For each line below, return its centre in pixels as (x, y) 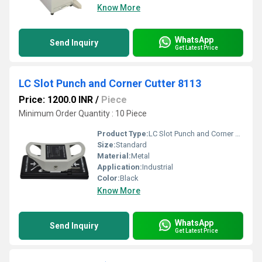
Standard (131, 145)
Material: (114, 156)
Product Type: (123, 134)
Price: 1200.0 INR (56, 100)
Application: (120, 167)
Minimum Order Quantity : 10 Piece (83, 113)
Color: (108, 178)
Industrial (158, 167)
